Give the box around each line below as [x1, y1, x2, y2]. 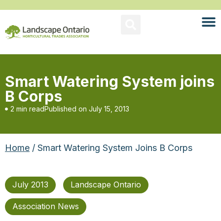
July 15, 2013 [89, 105, 129, 113]
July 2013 [12, 180, 48, 189]
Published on [44, 105, 87, 113]
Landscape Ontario [71, 180, 141, 189]
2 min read [10, 105, 44, 113]
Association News [12, 201, 79, 211]
